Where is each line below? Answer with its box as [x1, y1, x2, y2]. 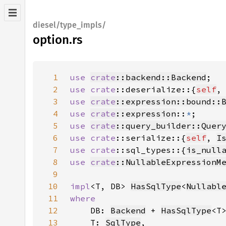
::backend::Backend [116, 72, 206, 82]
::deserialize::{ [116, 84, 196, 94]
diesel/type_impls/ [33, 20, 106, 30]
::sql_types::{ [116, 145, 186, 155]
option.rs [33, 33, 82, 47]
